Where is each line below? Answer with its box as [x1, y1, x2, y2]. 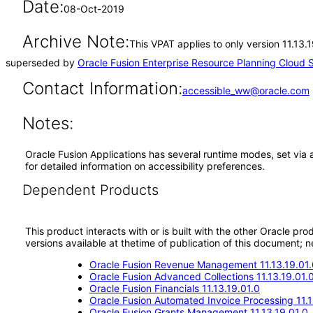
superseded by [6, 57, 78, 68]
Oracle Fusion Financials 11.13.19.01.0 [89, 282, 260, 294]
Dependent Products [22, 182, 159, 198]
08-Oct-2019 [63, 3, 124, 15]
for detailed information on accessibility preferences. [25, 160, 265, 172]
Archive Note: [22, 31, 129, 52]
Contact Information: [22, 78, 182, 99]
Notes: [22, 113, 73, 133]
